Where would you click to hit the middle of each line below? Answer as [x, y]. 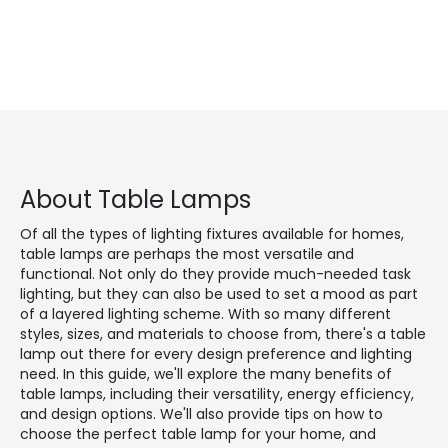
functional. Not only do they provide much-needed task [215, 273]
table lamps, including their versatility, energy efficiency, [217, 393]
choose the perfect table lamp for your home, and [198, 433]
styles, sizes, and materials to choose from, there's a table [223, 333]
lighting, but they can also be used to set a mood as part [219, 293]
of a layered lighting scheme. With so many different [205, 313]
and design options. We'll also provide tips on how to [201, 413]
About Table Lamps [135, 199]
